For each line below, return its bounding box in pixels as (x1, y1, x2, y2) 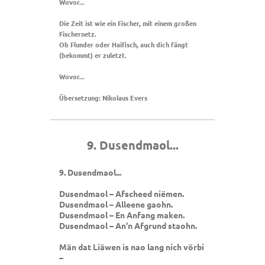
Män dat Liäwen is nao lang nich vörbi (59, 241, 204, 253)
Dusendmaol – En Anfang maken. (59, 209, 185, 221)
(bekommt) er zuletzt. (59, 50, 127, 60)
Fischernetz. (59, 28, 96, 38)
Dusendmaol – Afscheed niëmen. (59, 188, 184, 199)
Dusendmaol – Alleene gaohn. (59, 199, 173, 210)
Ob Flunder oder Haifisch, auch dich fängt (59, 39, 188, 49)
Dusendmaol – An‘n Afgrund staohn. (59, 220, 197, 231)
